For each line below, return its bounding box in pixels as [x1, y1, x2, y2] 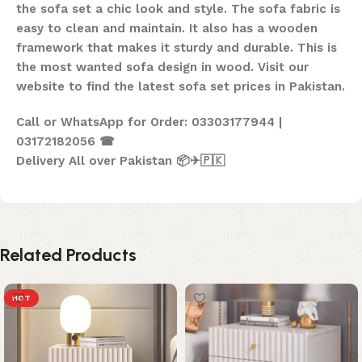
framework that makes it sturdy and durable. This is [16, 40, 337, 56]
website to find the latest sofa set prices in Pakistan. [16, 79, 345, 95]
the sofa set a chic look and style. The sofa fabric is [16, 2, 340, 17]
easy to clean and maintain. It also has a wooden [16, 21, 318, 36]
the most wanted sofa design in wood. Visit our [16, 60, 309, 75]
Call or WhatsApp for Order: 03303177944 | [16, 115, 282, 130]
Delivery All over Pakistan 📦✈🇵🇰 [16, 154, 225, 169]
